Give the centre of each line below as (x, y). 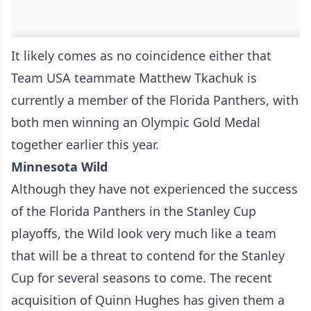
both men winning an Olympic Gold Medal (136, 123)
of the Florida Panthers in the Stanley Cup (134, 211)
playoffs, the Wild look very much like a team (144, 234)
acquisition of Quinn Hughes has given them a (148, 300)
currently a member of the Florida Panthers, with (155, 100)
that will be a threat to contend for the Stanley (148, 256)
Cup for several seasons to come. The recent (142, 278)
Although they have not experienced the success (154, 189)
